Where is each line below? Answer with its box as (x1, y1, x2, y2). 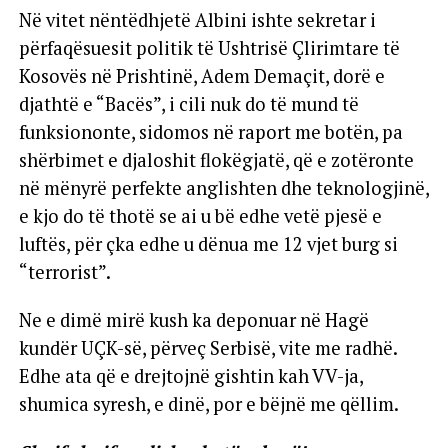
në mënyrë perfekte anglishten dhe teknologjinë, (18, 175, 429, 200)
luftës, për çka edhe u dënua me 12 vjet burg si (18, 231, 398, 256)
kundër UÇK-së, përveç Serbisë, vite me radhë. (18, 335, 397, 360)
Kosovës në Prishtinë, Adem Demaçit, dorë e (18, 63, 385, 88)
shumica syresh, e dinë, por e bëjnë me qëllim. (18, 391, 399, 416)
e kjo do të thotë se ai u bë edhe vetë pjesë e (18, 203, 382, 228)
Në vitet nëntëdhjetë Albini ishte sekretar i (18, 7, 376, 32)
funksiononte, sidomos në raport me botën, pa (18, 119, 403, 144)
